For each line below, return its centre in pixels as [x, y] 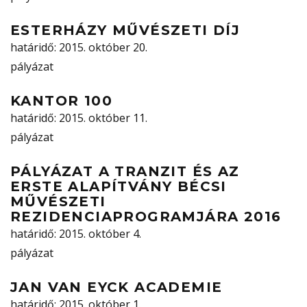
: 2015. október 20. [101, 48]
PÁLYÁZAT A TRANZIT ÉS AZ [125, 172]
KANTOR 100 [61, 101]
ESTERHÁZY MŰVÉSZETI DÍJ [125, 30]
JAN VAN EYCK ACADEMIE [116, 287]
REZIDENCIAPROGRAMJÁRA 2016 [146, 217]
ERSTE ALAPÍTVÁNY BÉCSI [119, 187]
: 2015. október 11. [101, 118]
